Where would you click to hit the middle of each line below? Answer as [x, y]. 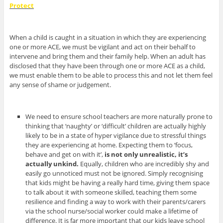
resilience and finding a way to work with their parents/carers [116, 201]
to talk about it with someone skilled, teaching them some [111, 192]
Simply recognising [176, 173]
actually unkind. [53, 164]
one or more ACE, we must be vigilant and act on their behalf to [102, 47]
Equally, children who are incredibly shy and [145, 164]
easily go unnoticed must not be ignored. [86, 173]
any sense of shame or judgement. [60, 84]
